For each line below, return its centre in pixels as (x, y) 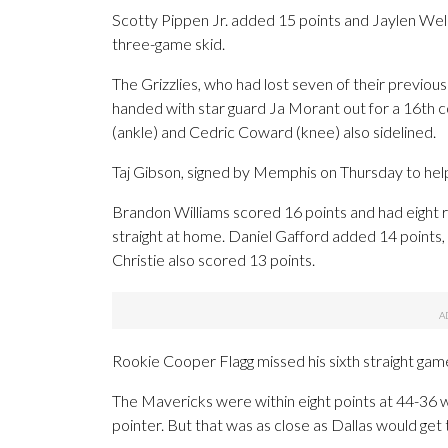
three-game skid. (168, 44)
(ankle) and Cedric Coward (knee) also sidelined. (274, 132)
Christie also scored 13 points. (213, 260)
